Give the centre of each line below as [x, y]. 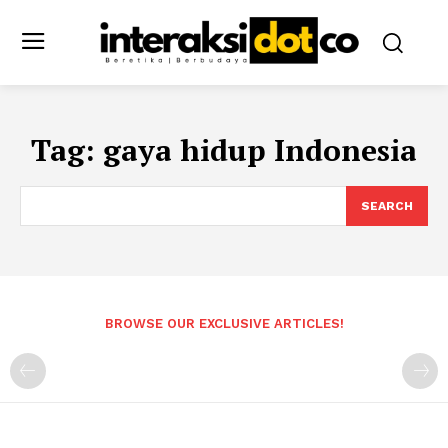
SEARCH [387, 205]
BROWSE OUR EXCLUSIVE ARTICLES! [224, 323]
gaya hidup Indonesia [260, 149]
